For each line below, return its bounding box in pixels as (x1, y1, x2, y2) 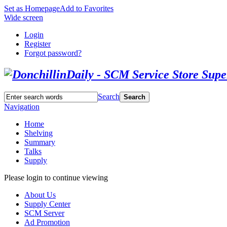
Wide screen (4, 13, 43, 22)
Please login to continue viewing (4, 173, 108, 182)
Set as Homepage (4, 4, 60, 13)
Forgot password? (24, 49, 82, 57)
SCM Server (24, 208, 64, 217)
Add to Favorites (60, 4, 113, 13)
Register (24, 40, 51, 48)
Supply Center (24, 199, 70, 208)
